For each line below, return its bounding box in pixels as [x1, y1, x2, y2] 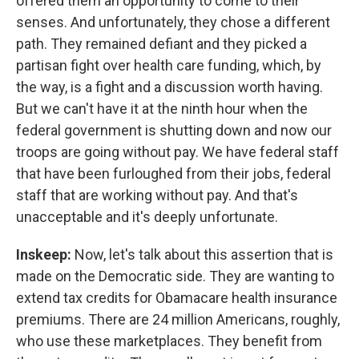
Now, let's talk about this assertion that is [75, 246, 333, 263]
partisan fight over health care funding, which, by [16, 57, 321, 74]
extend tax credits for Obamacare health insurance [16, 289, 337, 306]
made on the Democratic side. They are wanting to [16, 268, 334, 284]
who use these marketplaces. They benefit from [16, 333, 322, 349]
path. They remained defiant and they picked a [16, 35, 307, 52]
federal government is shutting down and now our [16, 122, 332, 139]
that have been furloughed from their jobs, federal [16, 165, 331, 182]
